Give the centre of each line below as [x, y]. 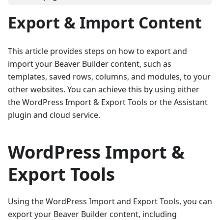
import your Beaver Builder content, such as [90, 64]
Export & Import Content [105, 22]
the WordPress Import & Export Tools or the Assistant [108, 102]
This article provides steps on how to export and [97, 51]
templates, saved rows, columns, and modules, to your [109, 76]
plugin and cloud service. [54, 115]
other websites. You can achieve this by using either [104, 89]
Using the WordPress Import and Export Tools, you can [110, 201]
